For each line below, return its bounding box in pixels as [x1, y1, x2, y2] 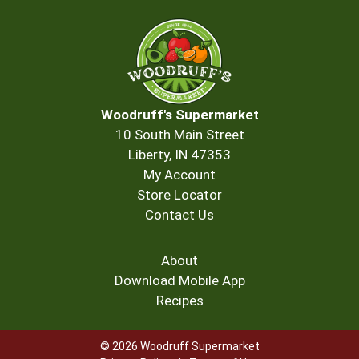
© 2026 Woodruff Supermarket [99, 340, 260, 353]
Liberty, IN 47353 [128, 147, 231, 163]
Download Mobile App [114, 272, 245, 288]
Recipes [155, 292, 204, 309]
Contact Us [145, 207, 214, 223]
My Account [143, 167, 216, 183]
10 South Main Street [115, 127, 244, 143]
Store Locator [137, 187, 222, 203]
